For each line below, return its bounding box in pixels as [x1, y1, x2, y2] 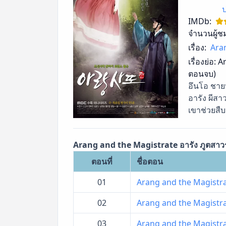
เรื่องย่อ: [188, 56, 216, 68]
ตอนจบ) [188, 68, 216, 80]
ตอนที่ [91, 156, 112, 167]
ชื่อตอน [137, 156, 163, 167]
